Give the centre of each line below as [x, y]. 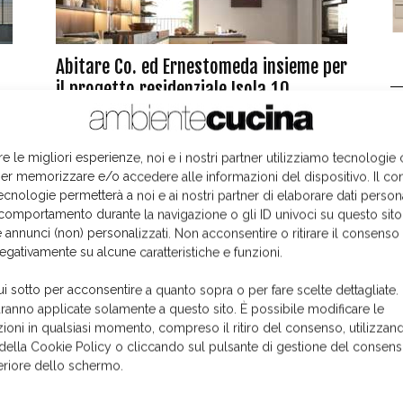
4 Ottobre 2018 [89, 113]
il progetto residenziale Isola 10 [173, 89]
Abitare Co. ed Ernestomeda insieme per [201, 67]
